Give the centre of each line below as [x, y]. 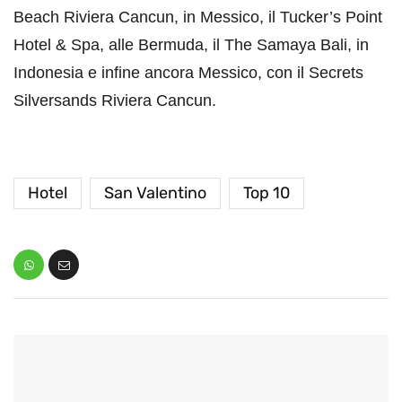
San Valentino [155, 193]
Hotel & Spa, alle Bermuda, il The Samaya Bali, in [191, 45]
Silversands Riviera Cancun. [115, 101]
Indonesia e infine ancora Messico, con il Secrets [188, 73]
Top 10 [267, 193]
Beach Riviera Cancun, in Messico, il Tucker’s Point [198, 17]
